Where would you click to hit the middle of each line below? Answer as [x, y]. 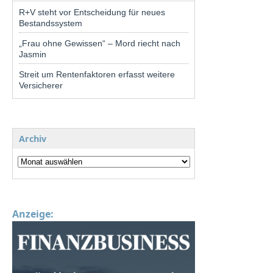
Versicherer [41, 85]
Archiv [33, 138]
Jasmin [33, 54]
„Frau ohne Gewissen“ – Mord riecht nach [100, 43]
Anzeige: [33, 214]
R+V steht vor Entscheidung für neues [92, 12]
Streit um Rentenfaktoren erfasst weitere [97, 74]
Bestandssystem [51, 23]
